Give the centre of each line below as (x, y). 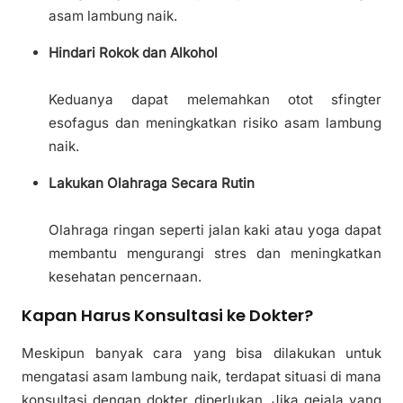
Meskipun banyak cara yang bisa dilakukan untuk (201, 354)
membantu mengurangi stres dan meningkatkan (215, 254)
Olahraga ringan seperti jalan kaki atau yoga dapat (215, 230)
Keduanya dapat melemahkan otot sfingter (215, 99)
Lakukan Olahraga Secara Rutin (152, 184)
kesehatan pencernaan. (125, 277)
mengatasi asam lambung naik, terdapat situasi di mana (201, 377)
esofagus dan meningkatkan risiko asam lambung (215, 122)
